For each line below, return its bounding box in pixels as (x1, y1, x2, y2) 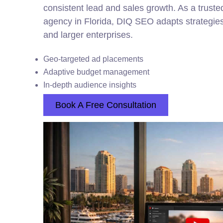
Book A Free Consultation (55, 100, 156, 110)
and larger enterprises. (43, 30, 133, 40)
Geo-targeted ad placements (43, 55, 143, 63)
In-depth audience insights (43, 81, 136, 89)
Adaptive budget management (43, 68, 149, 76)
